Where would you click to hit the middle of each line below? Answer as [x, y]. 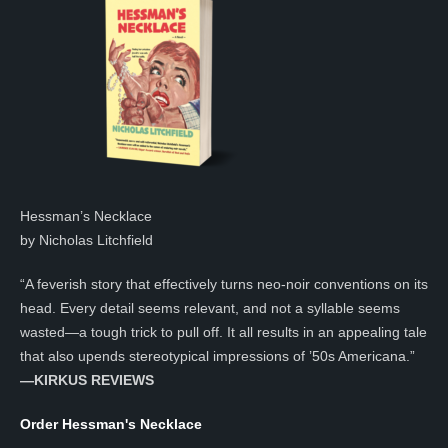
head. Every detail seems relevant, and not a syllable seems [210, 308]
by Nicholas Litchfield [86, 240]
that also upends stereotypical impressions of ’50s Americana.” [217, 356]
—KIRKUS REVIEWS [87, 380]
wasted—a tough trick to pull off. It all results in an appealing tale [223, 332]
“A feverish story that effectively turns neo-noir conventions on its [224, 284]
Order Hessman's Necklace [111, 424]
